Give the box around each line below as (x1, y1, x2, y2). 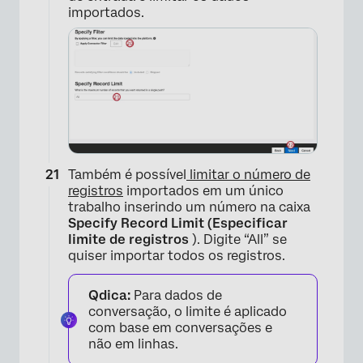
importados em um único (123, 183, 284, 199)
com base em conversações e (88, 320, 272, 336)
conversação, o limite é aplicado (88, 304, 287, 320)
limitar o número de (186, 167, 310, 183)
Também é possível (68, 167, 186, 183)
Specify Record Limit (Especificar (68, 216, 288, 232)
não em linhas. (88, 336, 178, 352)
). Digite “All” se (189, 232, 287, 248)
